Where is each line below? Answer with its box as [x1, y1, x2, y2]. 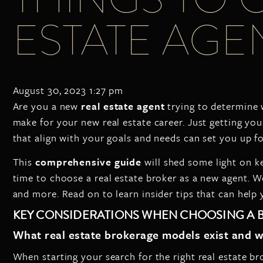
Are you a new [12, 99, 82, 113]
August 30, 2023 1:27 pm [12, 83, 124, 97]
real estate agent [81, 99, 165, 113]
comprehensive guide [35, 154, 142, 169]
